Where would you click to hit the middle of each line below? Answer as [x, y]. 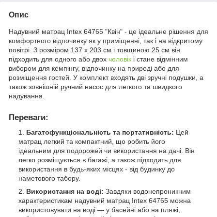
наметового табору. [49, 178]
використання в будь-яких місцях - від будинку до [97, 169]
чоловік [120, 59]
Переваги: [29, 117]
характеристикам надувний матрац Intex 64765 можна [105, 200]
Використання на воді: [65, 191]
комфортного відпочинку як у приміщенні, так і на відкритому [106, 40]
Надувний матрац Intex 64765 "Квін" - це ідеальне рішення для [108, 31]
